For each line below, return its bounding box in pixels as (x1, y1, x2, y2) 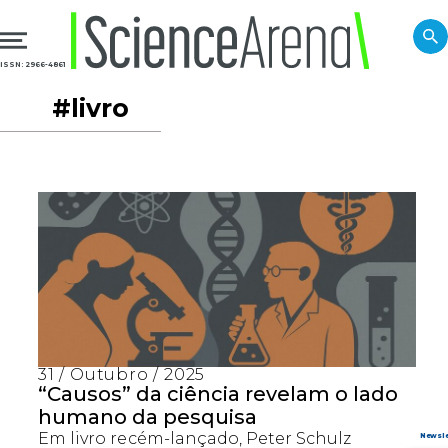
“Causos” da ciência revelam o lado (38, 382, 399, 407)
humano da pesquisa (38, 405, 258, 430)
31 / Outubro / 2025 (38, 365, 206, 385)
